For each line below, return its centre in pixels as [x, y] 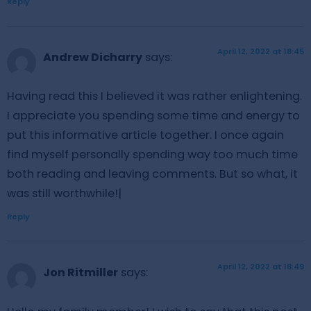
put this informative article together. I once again [145, 135]
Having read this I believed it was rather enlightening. [154, 96]
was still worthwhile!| [64, 193]
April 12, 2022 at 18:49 [261, 267]
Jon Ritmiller [81, 273]
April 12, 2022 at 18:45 [261, 51]
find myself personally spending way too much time [152, 154]
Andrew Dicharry [93, 57]
